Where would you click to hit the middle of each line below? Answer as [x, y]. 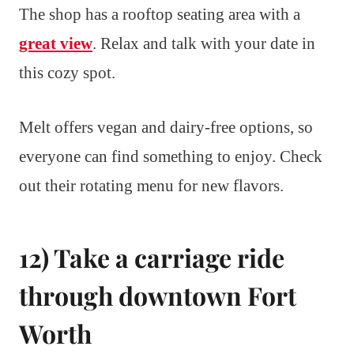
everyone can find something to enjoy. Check [171, 157]
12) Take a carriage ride [152, 258]
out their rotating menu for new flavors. [151, 186]
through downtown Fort [158, 296]
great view [56, 44]
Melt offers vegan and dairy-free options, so [166, 128]
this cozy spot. [67, 73]
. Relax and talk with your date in [204, 44]
